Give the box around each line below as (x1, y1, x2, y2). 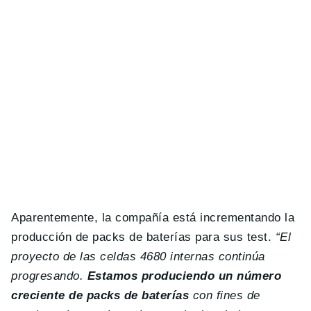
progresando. (11, 269, 87, 283)
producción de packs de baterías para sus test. (11, 230, 276, 244)
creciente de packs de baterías (11, 289, 190, 303)
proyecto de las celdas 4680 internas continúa (11, 250, 265, 264)
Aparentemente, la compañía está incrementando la (11, 211, 295, 225)
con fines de (189, 289, 260, 303)
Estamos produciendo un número (87, 269, 282, 283)
